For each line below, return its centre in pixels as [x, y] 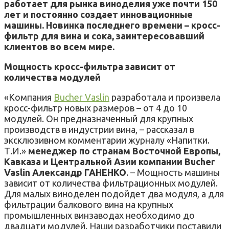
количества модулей [52, 77]
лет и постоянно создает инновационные [98, 14]
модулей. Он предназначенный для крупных [99, 118]
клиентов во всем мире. [59, 46]
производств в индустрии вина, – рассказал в [99, 129]
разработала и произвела [165, 97]
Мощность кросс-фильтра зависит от [90, 66]
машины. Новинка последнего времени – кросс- [112, 25]
